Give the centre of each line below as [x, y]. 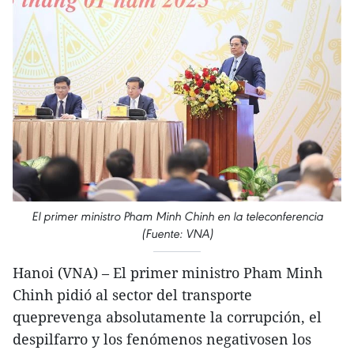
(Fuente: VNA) [177, 234]
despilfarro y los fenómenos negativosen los [162, 339]
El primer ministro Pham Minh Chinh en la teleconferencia [177, 217]
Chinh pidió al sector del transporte [132, 295]
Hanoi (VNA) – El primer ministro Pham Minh [168, 273]
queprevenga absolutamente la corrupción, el [167, 317]
